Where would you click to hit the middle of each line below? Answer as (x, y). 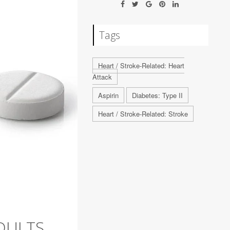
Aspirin (109, 95)
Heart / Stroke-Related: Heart (141, 65)
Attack (102, 77)
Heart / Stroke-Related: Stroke (143, 114)
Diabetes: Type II (158, 95)
